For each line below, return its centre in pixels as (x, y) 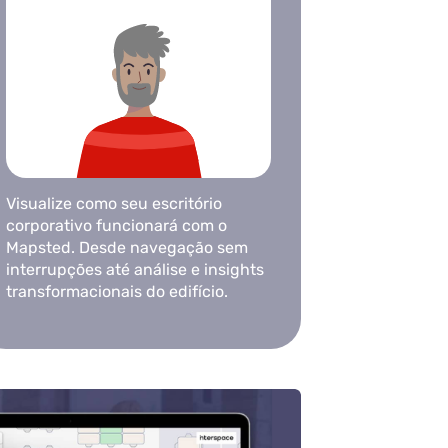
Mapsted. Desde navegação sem (126, 248)
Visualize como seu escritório (113, 204)
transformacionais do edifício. (116, 292)
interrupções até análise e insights (134, 270)
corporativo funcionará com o (116, 226)
